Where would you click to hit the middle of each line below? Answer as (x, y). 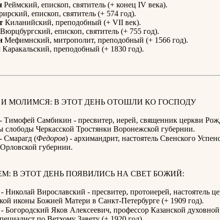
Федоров (51, 138)
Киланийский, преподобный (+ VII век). (72, 23)
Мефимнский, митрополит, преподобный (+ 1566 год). (95, 40)
